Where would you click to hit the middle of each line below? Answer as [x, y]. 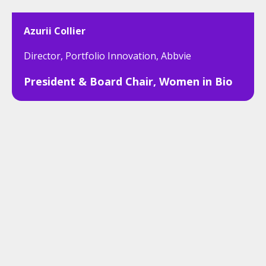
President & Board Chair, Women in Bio [128, 81]
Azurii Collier [55, 31]
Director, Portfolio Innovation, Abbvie [107, 56]
